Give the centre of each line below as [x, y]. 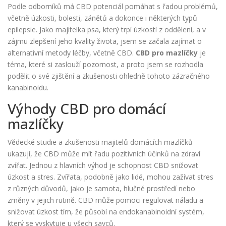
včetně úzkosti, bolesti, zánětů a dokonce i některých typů [102, 18]
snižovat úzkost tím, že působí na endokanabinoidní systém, [106, 212]
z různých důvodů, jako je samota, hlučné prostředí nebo [101, 189]
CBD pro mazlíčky [167, 53]
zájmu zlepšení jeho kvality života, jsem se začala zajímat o [105, 41]
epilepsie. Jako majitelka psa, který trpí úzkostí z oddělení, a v [107, 30]
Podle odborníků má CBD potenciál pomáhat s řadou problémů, [113, 7]
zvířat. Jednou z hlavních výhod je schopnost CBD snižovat [103, 165]
